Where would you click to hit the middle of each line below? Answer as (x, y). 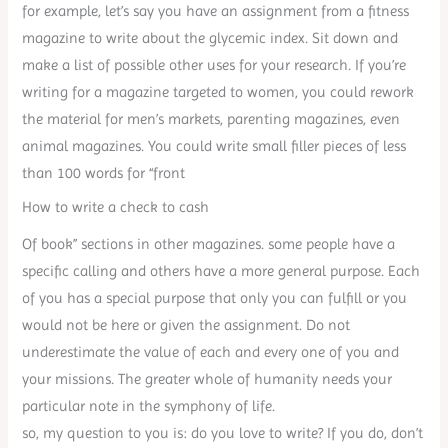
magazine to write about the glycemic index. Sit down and (210, 37)
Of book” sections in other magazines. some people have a (209, 244)
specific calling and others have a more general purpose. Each (221, 271)
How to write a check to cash (116, 207)
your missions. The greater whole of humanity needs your (207, 379)
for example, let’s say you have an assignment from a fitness (216, 10)
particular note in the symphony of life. (149, 406)
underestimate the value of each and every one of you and (211, 352)
